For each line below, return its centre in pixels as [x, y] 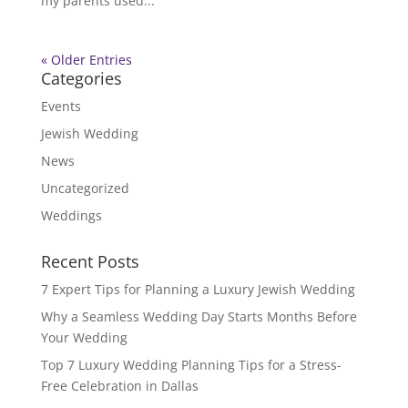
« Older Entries [86, 60]
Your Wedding [84, 337]
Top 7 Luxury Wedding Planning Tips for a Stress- [191, 365]
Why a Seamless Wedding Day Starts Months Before [199, 316]
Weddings [71, 215]
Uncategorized [85, 188]
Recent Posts [90, 261]
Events [61, 106]
